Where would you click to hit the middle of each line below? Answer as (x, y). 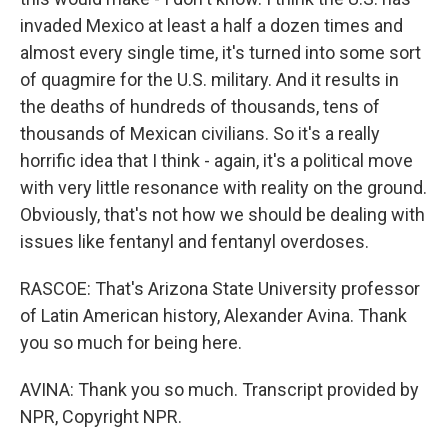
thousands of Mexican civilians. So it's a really (200, 134)
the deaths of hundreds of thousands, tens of (200, 107)
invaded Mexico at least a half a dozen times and (211, 26)
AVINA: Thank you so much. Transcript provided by (219, 390)
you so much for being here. (131, 343)
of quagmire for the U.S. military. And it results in (209, 80)
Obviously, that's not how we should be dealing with (222, 215)
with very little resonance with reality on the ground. (223, 188)
